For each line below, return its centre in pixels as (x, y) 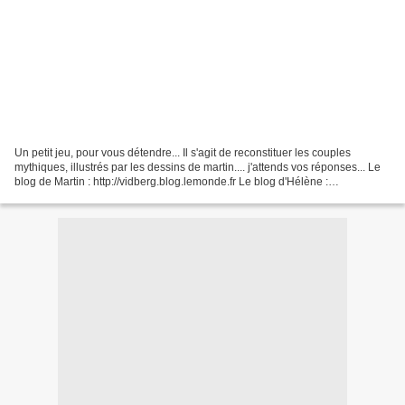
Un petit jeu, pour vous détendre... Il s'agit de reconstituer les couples (183, 152)
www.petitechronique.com (78, 196)
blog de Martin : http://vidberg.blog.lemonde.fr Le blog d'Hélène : (171, 181)
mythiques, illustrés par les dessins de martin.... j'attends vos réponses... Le (198, 167)
